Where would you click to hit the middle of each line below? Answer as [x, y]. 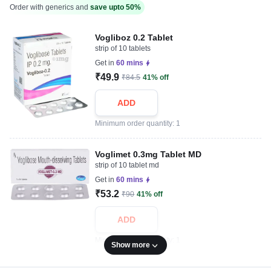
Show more [131, 245]
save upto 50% [116, 7]
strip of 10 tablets [123, 48]
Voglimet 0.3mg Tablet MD [149, 154]
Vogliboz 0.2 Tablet [134, 38]
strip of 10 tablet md [127, 165]
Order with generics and [50, 7]
